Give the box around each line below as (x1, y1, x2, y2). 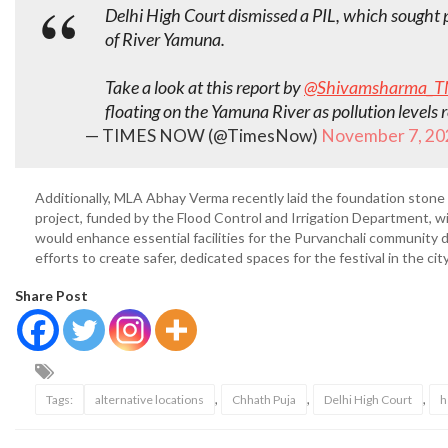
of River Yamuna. (105, 28, 225, 50)
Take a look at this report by (105, 76, 304, 98)
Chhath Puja (232, 392, 296, 407)
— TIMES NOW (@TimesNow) (85, 125, 321, 146)
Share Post (15, 287, 88, 304)
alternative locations (95, 392, 204, 407)
